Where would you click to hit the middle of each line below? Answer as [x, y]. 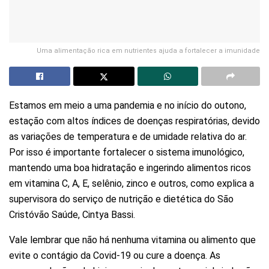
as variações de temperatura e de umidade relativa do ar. [128, 136]
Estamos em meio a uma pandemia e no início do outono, [128, 105]
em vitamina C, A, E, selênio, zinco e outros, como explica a [131, 183]
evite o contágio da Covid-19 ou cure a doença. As [115, 255]
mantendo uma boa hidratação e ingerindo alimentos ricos [130, 168]
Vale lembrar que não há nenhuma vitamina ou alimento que [132, 240]
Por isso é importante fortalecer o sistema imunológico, [127, 152]
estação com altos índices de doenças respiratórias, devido [134, 121]
